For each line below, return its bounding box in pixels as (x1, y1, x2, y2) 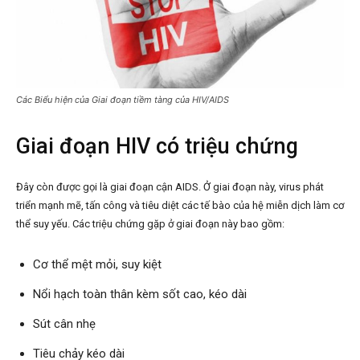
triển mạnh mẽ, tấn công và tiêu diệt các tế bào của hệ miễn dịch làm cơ (16, 198, 344, 211)
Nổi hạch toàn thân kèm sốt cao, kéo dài (33, 286, 247, 301)
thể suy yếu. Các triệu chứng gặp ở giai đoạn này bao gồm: (16, 217, 284, 230)
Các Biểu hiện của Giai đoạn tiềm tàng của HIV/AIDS (16, 93, 229, 105)
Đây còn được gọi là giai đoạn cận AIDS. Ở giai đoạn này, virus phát (16, 180, 324, 193)
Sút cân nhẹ (33, 316, 96, 331)
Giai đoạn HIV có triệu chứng (16, 133, 298, 159)
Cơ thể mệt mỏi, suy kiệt (33, 256, 162, 272)
